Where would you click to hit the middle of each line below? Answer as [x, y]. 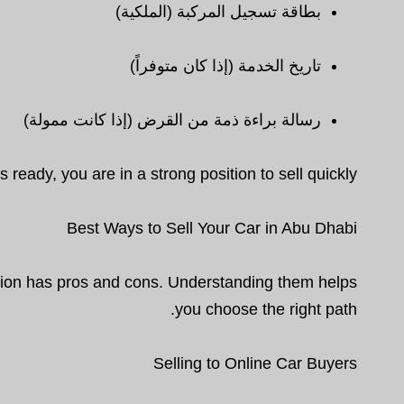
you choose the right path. [266, 309]
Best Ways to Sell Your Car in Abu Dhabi [212, 228]
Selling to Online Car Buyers [255, 363]
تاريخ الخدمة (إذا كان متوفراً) [225, 66]
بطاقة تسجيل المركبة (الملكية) [218, 12]
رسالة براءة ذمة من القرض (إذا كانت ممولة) [172, 120]
